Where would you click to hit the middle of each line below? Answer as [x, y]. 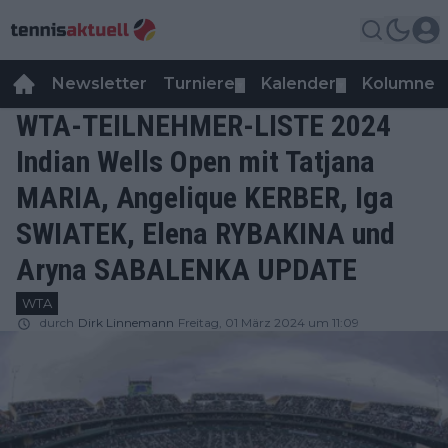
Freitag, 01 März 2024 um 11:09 [268, 322]
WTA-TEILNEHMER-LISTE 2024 [203, 125]
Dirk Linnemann [126, 322]
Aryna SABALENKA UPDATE [186, 269]
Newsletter [99, 83]
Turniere [199, 83]
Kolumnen [403, 83]
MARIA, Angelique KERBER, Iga [205, 197]
